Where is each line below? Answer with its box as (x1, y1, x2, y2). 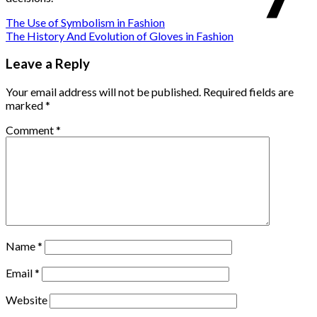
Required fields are (203, 84, 294, 98)
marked (6, 98, 45, 112)
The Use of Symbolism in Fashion (6, 16, 165, 30)
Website (6, 292, 47, 306)
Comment (6, 122, 56, 137)
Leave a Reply (6, 55, 90, 71)
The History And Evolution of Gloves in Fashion (6, 29, 234, 43)
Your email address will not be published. (6, 84, 201, 98)
